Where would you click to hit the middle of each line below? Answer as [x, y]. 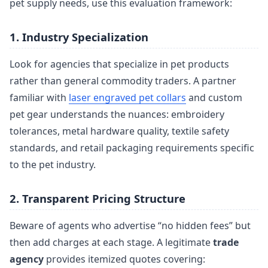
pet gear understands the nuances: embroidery [117, 115]
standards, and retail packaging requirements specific [132, 148]
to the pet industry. [53, 165]
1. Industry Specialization [79, 36]
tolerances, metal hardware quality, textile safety [119, 131]
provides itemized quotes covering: [124, 259]
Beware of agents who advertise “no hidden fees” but [130, 226]
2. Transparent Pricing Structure [98, 198]
